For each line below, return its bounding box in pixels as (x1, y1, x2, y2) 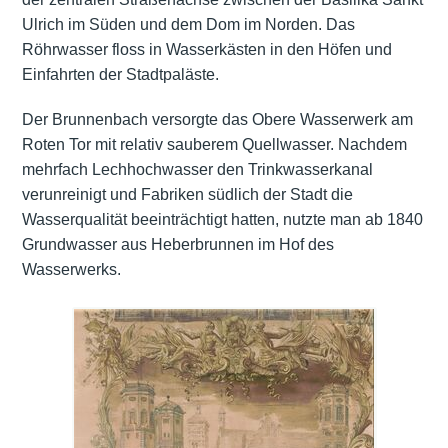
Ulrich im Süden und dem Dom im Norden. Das (21, 16, 355, 34)
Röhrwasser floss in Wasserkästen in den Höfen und (21, 41, 392, 59)
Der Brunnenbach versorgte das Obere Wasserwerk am (21, 111, 413, 129)
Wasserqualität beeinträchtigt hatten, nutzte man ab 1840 (21, 211, 423, 229)
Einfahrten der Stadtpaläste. (21, 66, 219, 84)
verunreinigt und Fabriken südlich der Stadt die (21, 186, 353, 204)
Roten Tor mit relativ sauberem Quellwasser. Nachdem (21, 136, 407, 154)
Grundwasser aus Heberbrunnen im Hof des (21, 236, 334, 254)
